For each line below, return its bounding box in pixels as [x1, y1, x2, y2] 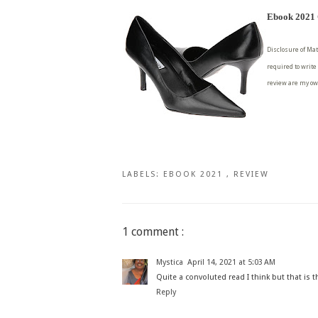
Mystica [156, 257, 183, 267]
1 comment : [122, 224, 184, 238]
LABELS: [122, 169, 163, 179]
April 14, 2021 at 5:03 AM [187, 257, 275, 267]
